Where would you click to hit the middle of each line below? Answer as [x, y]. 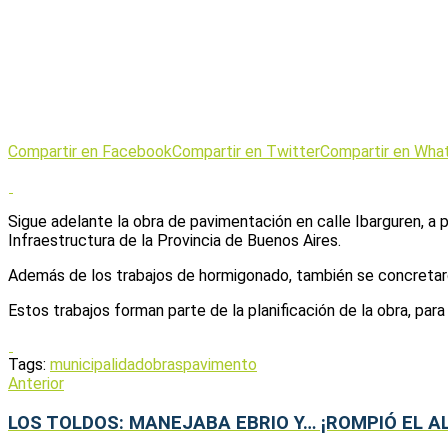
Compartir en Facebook [90, 151]
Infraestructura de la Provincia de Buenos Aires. [174, 240]
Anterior [36, 383]
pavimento [220, 364]
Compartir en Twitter [246, 151]
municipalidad [97, 364]
